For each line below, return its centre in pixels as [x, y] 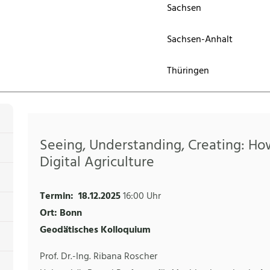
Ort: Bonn [61, 214]
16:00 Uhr [142, 197]
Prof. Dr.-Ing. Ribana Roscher [99, 257]
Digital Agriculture [97, 163]
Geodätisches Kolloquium [95, 231]
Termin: [57, 197]
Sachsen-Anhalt [200, 40]
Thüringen [188, 71]
